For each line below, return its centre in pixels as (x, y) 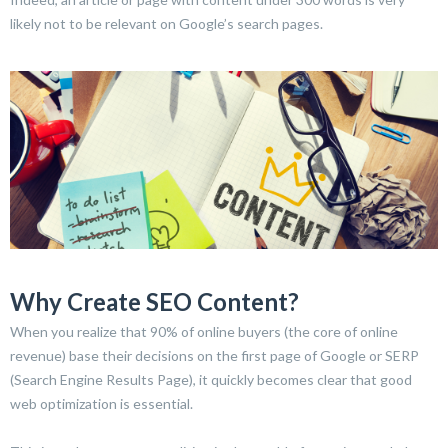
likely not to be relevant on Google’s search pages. (166, 23)
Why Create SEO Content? (154, 302)
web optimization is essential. (101, 404)
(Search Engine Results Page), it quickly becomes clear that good (211, 380)
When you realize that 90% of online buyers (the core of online (204, 332)
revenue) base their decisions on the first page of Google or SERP (214, 356)
